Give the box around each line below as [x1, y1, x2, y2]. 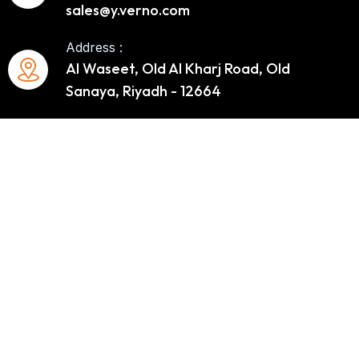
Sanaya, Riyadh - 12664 [66, 81, 221, 100]
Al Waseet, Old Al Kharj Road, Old [66, 58, 290, 78]
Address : [66, 38, 123, 55]
